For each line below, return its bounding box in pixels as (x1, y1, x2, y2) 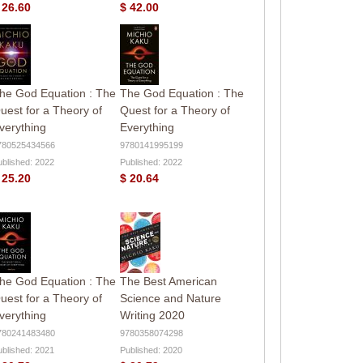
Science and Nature (119, 291, 221, 305)
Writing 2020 (119, 308, 185, 322)
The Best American (119, 274, 217, 288)
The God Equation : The (119, 86, 244, 100)
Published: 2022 (119, 156, 182, 167)
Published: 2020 (119, 344, 182, 355)
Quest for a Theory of (119, 103, 230, 117)
